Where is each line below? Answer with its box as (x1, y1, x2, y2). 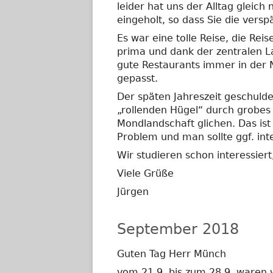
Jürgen (117, 186, 149, 197)
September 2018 (117, 221, 239, 238)
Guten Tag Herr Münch (117, 248, 226, 260)
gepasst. (117, 73, 158, 84)
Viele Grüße (117, 168, 174, 179)
